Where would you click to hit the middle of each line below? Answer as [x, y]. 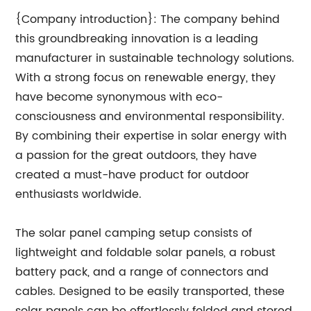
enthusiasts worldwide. [79, 194]
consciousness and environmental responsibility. [150, 117]
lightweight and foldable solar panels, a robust [146, 253]
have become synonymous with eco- [119, 97]
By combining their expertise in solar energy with [151, 136]
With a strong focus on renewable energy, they [146, 78]
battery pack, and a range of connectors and [142, 272]
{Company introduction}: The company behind [148, 19]
